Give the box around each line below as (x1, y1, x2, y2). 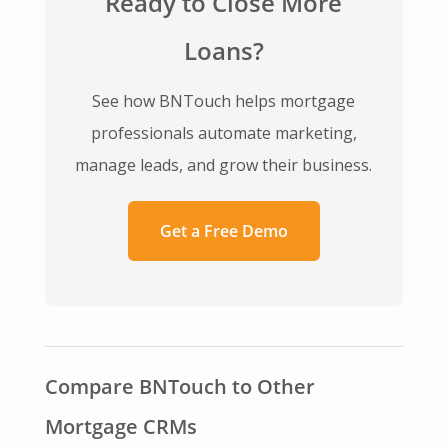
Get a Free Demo (159, 220, 288, 242)
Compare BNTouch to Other (44, 373, 315, 400)
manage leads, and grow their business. (75, 154, 373, 176)
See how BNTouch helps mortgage (92, 90, 356, 112)
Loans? (183, 34, 264, 67)
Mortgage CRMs (44, 413, 197, 440)
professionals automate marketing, (90, 122, 357, 144)
